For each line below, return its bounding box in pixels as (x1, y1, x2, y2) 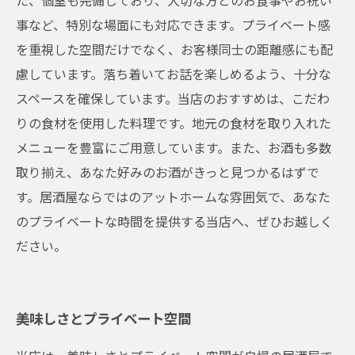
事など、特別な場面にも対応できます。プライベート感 (16, 15, 330, 34)
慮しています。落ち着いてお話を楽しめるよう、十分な (16, 64, 331, 83)
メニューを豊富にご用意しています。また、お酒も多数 (16, 138, 331, 157)
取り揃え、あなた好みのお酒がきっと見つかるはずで (16, 162, 319, 181)
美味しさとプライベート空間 (16, 308, 191, 328)
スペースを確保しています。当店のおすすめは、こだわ (16, 89, 330, 108)
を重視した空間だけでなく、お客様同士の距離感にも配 (16, 40, 333, 59)
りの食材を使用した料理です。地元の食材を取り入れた (16, 113, 331, 132)
